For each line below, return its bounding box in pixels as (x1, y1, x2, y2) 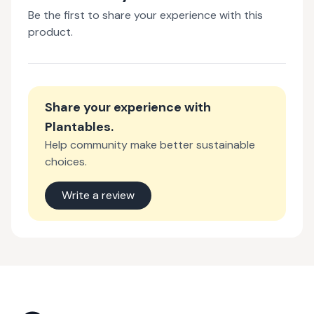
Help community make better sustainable (45, 137, 255, 152)
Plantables (45, 118, 111, 135)
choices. (45, 154, 87, 169)
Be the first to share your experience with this (28, 8, 263, 22)
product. (28, 25, 73, 39)
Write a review (62, 188, 135, 203)
